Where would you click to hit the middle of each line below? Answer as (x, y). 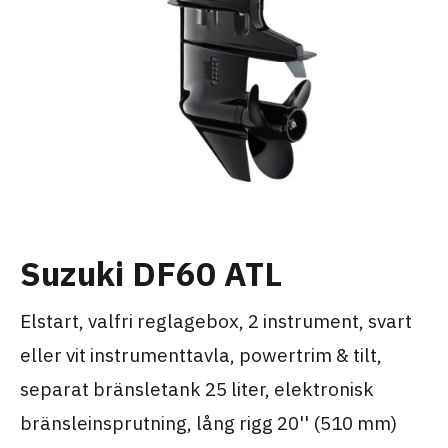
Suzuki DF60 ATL (151, 273)
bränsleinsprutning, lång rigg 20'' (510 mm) (208, 423)
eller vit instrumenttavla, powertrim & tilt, (201, 355)
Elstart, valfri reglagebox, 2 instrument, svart (216, 321)
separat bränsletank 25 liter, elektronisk (197, 389)
